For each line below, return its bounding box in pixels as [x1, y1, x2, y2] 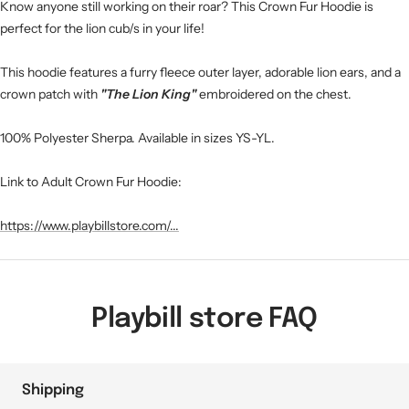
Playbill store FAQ [91, 304, 318, 333]
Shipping [22, 382, 84, 398]
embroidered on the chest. [196, 85, 351, 102]
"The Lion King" [100, 85, 196, 102]
